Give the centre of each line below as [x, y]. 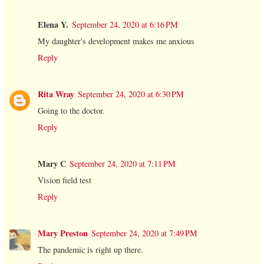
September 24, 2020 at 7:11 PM [123, 164]
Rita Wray [56, 94]
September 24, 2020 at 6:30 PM [131, 94]
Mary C [52, 164]
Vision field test [65, 180]
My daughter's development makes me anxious [116, 41]
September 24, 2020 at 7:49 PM [144, 233]
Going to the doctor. [71, 111]
